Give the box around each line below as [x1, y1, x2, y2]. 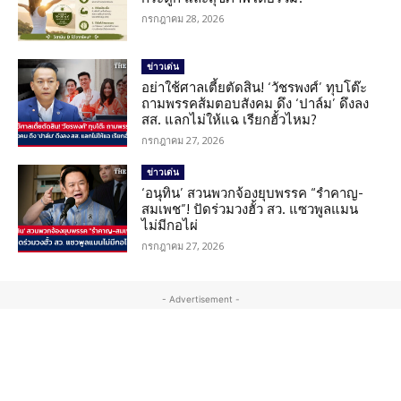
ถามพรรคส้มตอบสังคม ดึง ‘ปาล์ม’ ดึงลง [141, 94, 370, 112]
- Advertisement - [161, 293, 240, 304]
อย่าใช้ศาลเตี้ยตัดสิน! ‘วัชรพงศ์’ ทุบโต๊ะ [141, 78, 368, 96]
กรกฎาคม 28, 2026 [141, 11, 225, 25]
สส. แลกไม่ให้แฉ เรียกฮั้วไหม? [141, 110, 318, 128]
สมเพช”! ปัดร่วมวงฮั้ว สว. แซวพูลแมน [141, 200, 359, 218]
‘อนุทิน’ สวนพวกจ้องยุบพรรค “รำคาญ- [141, 183, 364, 201]
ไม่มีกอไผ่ [141, 216, 199, 234]
